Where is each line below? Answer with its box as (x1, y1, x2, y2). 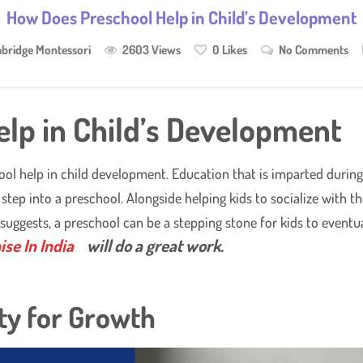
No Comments (278, 41, 348, 58)
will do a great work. (77, 234, 228, 257)
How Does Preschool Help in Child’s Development (6, 6, 357, 29)
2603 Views (122, 41, 181, 58)
